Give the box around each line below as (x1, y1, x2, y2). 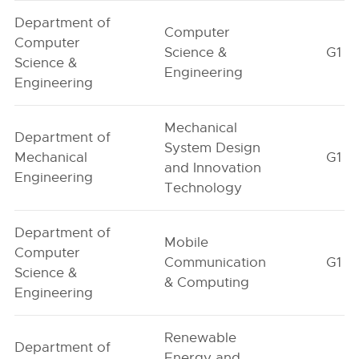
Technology (164, 179, 243, 196)
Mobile (164, 234, 209, 251)
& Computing (164, 274, 250, 291)
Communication (164, 254, 267, 271)
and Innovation (164, 159, 262, 176)
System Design (164, 139, 261, 156)
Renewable (164, 329, 237, 346)
